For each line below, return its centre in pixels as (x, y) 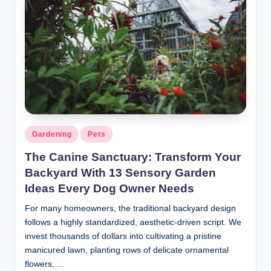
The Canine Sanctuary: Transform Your (133, 157)
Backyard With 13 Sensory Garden (120, 172)
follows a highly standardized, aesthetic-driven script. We (133, 222)
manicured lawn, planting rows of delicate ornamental (127, 250)
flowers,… (44, 264)
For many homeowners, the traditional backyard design (130, 208)
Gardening (52, 135)
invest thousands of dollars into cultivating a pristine (123, 236)
